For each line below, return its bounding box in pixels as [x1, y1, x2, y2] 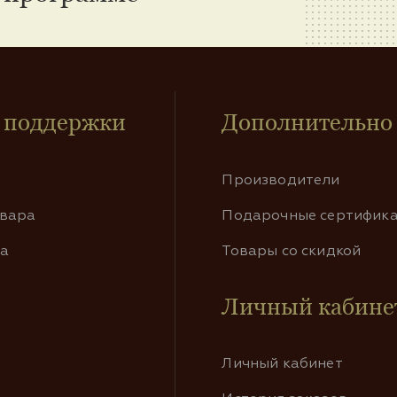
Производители [222, 173, 340, 188]
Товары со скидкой [222, 244, 362, 259]
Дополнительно [222, 109, 393, 136]
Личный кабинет [222, 357, 343, 372]
